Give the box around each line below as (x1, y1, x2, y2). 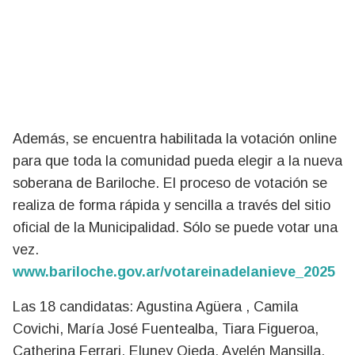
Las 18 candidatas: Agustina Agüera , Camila (13, 298, 298, 315)
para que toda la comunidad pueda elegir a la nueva (13, 152, 342, 169)
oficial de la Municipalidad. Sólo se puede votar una (13, 219, 338, 235)
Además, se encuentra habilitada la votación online (13, 130, 337, 147)
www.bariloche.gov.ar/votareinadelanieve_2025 (13, 263, 335, 280)
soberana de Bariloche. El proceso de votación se (13, 174, 327, 191)
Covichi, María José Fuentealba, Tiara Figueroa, (13, 320, 319, 337)
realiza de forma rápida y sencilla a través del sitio (13, 197, 330, 213)
